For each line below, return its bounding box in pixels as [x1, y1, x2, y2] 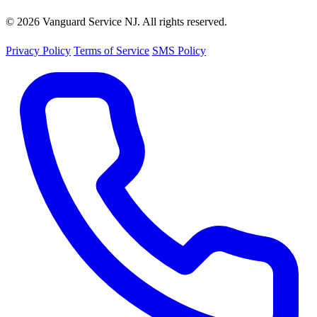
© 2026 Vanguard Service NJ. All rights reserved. [6, 15, 227, 28]
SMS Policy [152, 44, 206, 57]
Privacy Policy [6, 44, 71, 57]
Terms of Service [74, 44, 149, 57]
